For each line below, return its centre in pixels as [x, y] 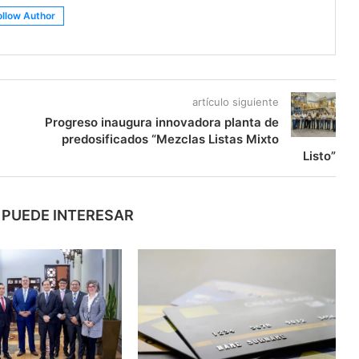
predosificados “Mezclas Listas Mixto [170, 139]
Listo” [319, 155]
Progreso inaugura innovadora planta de [161, 122]
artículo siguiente [235, 101]
